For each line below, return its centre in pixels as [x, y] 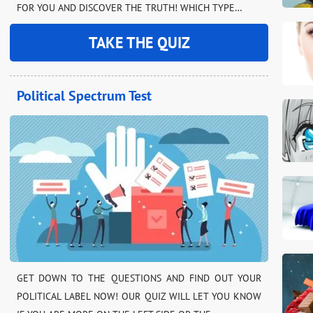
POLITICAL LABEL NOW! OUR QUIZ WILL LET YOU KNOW [139, 297]
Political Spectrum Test [84, 96]
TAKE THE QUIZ [139, 43]
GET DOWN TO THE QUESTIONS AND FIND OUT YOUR [139, 278]
